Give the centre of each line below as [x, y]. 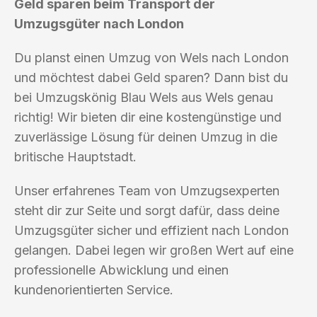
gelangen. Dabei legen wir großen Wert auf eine [154, 250]
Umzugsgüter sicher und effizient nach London [151, 230]
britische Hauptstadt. [75, 156]
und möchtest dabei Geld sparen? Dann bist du [151, 77]
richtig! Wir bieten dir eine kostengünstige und [148, 117]
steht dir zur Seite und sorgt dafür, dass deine [147, 210]
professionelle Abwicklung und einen [121, 270]
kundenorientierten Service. [94, 289]
